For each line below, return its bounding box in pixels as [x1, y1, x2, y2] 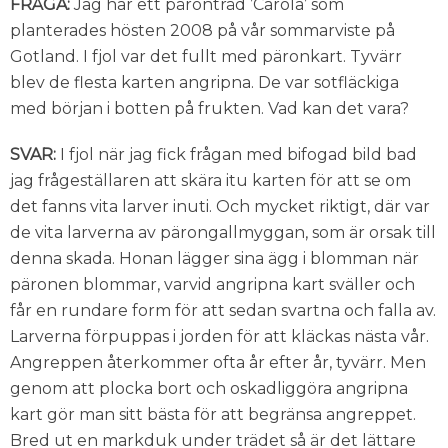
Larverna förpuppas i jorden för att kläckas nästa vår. [10, 326, 429, 346]
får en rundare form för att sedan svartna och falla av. [10, 300, 436, 320]
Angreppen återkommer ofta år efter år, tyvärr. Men [10, 352, 426, 372]
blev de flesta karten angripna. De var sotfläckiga [10, 72, 399, 92]
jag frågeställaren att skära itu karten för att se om [10, 170, 411, 190]
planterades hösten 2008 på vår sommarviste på [10, 20, 395, 40]
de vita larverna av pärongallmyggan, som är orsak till [10, 222, 436, 242]
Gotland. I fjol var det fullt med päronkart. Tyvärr [10, 46, 402, 66]
